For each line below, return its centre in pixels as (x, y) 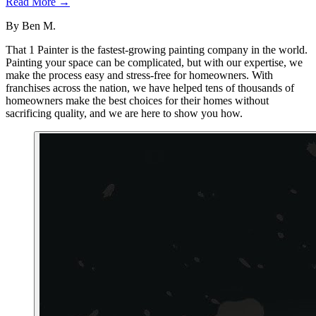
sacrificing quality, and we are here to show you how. (124, 114)
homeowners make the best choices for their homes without (137, 101)
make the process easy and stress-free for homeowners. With (139, 75)
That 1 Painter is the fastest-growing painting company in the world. (157, 50)
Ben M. (39, 26)
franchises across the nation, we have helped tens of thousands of (150, 88)
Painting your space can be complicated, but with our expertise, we (154, 63)
